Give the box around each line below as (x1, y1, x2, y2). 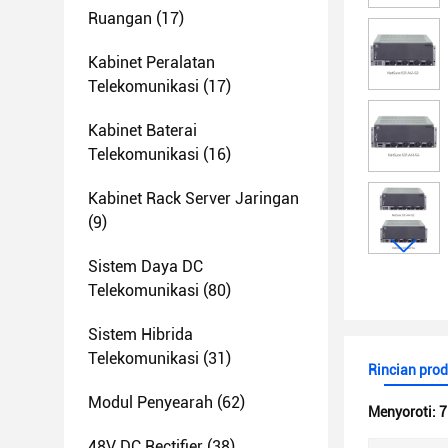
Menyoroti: (368, 404, 439, 420)
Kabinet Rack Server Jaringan (88, 189, 299, 208)
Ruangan (88, 9, 152, 28)
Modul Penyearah (88, 393, 213, 412)
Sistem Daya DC (88, 257, 203, 276)
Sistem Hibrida (88, 325, 193, 344)
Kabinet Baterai (88, 121, 197, 140)
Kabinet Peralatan (88, 53, 215, 72)
